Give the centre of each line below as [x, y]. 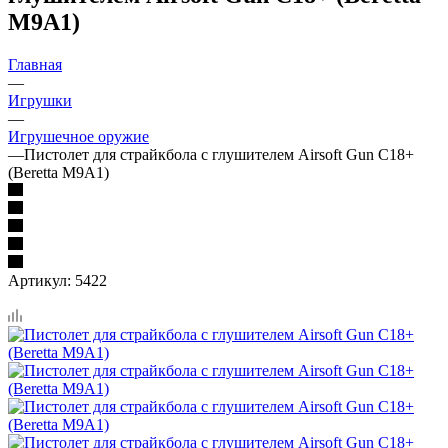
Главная [35, 64]
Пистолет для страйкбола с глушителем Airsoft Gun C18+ [219, 154]
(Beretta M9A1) [58, 172]
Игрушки [40, 100]
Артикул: [41, 280]
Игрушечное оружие [78, 136]
